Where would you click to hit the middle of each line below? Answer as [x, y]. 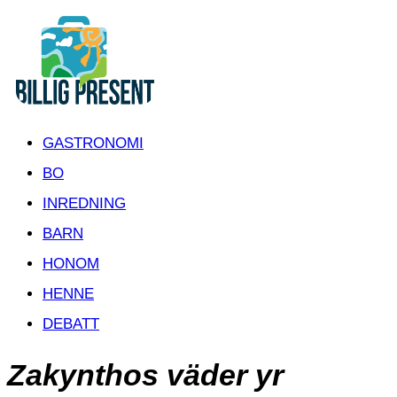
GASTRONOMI [93, 143]
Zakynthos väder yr [145, 374]
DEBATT [71, 324]
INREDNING [84, 203]
